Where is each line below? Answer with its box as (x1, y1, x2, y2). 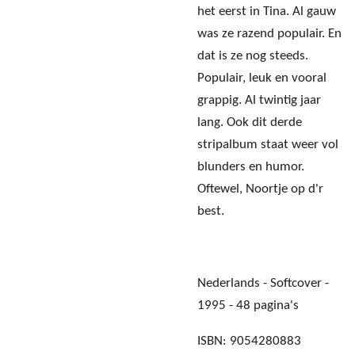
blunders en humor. (197, 160, 304, 174)
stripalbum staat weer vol (197, 138, 338, 152)
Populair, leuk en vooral (197, 71, 326, 86)
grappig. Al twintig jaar (197, 94, 321, 108)
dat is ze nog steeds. (197, 49, 308, 63)
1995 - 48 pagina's (197, 298, 299, 312)
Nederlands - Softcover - (197, 276, 329, 290)
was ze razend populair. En (197, 27, 342, 41)
